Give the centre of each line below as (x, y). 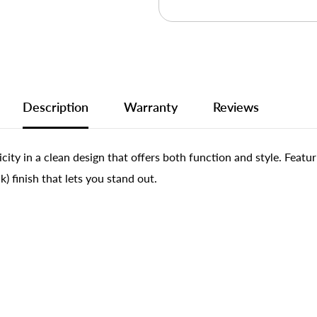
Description (56, 107)
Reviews (236, 107)
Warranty (151, 107)
